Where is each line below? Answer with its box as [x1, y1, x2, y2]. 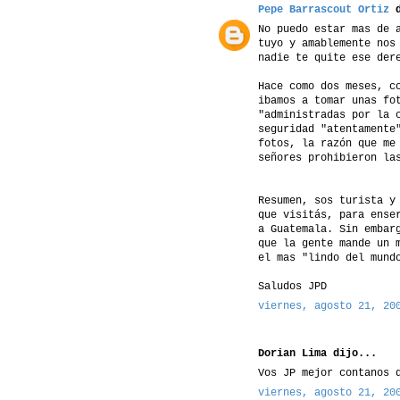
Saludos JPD [258, 279, 327, 293]
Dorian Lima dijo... [258, 346, 377, 360]
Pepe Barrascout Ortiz [258, 3, 389, 16]
